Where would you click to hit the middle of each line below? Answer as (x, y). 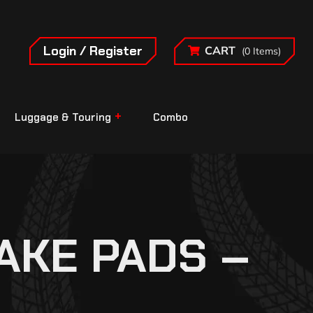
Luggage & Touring (63, 118)
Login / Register (93, 51)
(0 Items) (262, 51)
